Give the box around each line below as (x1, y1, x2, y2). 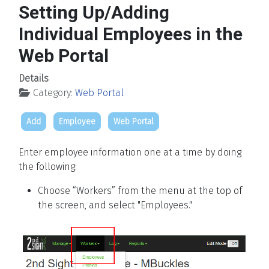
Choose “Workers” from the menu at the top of (38, 185, 242, 197)
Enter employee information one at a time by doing (19, 147, 241, 159)
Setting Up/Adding (19, 2, 169, 23)
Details (19, 73, 49, 85)
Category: (31, 87, 75, 99)
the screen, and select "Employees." (38, 199, 192, 211)
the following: (19, 161, 77, 173)
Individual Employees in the (19, 23, 243, 45)
